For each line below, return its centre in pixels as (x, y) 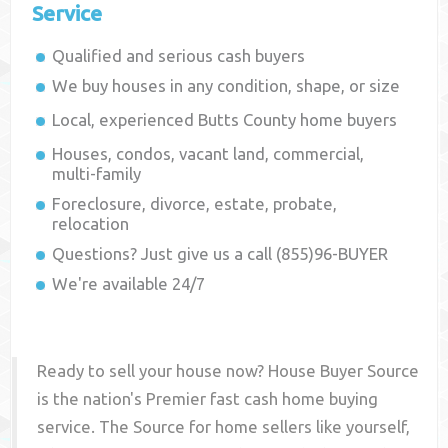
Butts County (247, 120)
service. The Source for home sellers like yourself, (224, 427)
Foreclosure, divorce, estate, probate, (195, 204)
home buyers (347, 120)
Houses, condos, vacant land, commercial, (208, 154)
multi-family (97, 174)
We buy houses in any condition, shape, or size (226, 86)
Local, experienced (125, 120)
